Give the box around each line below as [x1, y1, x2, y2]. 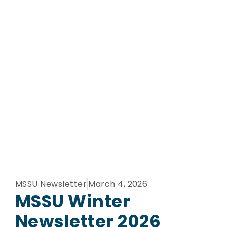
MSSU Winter [15, 189, 131, 214]
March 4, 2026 [88, 178, 148, 191]
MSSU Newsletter [15, 178, 87, 191]
